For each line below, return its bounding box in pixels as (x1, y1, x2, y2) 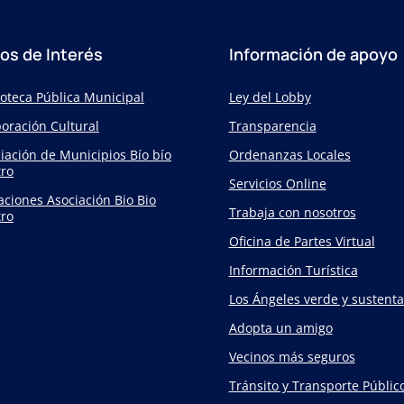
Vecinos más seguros (228, 348, 355, 365)
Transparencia (228, 117, 317, 134)
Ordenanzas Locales (228, 146, 351, 163)
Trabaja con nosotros (228, 204, 356, 221)
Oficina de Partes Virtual (228, 233, 375, 250)
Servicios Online (228, 175, 326, 192)
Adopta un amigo (228, 319, 333, 336)
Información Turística (228, 262, 358, 279)
